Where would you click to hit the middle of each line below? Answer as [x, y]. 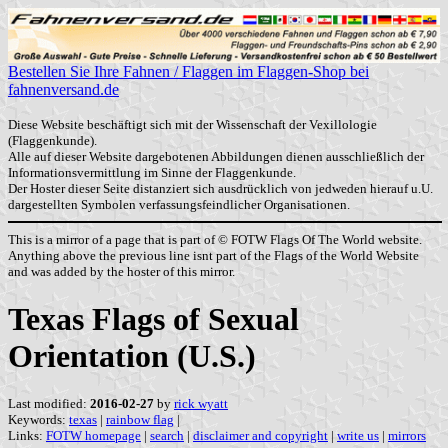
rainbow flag [140, 420]
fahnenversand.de [63, 90]
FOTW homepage [93, 436]
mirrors [407, 436]
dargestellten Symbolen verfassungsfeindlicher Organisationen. [179, 205]
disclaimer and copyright [260, 436]
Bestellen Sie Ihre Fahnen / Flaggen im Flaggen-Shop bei [188, 72]
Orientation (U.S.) [132, 355]
